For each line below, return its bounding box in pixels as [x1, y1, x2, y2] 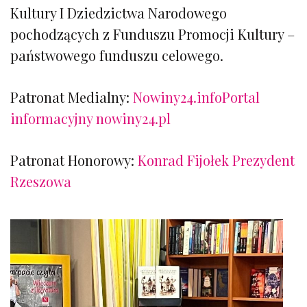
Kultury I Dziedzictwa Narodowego [10, 3, 227, 22]
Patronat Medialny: [10, 87, 133, 106]
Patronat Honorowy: [10, 150, 138, 169]
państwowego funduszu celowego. [10, 45, 223, 64]
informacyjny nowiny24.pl [10, 108, 171, 127]
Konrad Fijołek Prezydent [138, 150, 295, 169]
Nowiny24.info [133, 87, 222, 106]
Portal [222, 87, 260, 106]
